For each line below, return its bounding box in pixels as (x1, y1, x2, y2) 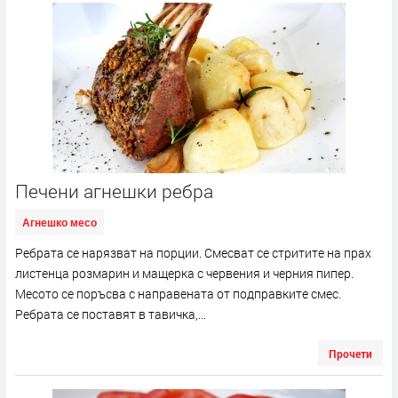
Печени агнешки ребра (15, 179, 213, 204)
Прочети (329, 346, 372, 362)
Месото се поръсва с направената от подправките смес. (15, 285, 341, 303)
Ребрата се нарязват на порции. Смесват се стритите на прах (15, 244, 371, 262)
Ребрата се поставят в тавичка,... (15, 306, 206, 323)
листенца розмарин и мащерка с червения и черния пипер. (15, 265, 354, 283)
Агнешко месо (22, 217, 97, 230)
